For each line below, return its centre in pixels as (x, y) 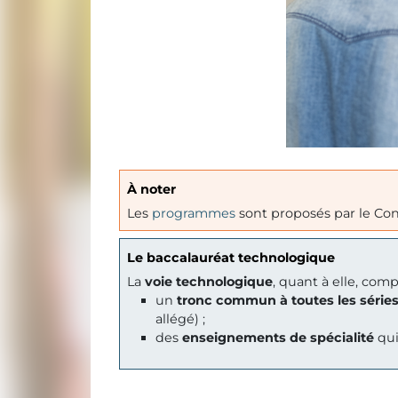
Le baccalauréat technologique (231, 258)
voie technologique (209, 282)
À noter (151, 190)
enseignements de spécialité (278, 338)
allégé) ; (180, 319)
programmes (194, 214)
